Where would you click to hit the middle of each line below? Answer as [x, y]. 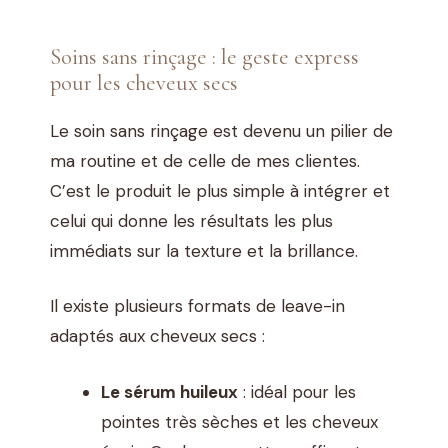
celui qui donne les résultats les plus [191, 220]
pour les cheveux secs [144, 82]
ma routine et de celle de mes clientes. [205, 160]
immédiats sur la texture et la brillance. [204, 250]
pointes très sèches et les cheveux [239, 421]
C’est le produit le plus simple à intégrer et [220, 190]
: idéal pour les [297, 391]
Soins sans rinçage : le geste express [204, 56]
